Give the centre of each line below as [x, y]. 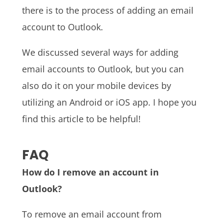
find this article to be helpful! [81, 119]
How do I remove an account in [90, 172]
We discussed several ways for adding [100, 53]
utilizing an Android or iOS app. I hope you [109, 102]
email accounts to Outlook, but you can [103, 69]
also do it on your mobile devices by [96, 86]
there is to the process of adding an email [108, 11]
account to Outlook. [62, 27]
